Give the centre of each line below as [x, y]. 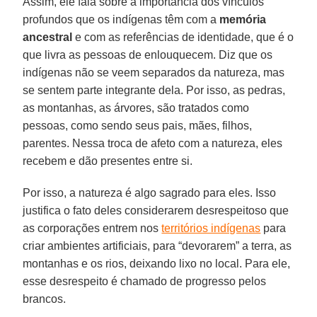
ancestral [48, 37]
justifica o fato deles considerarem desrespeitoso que [156, 210]
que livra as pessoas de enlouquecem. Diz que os [148, 54]
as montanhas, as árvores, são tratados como [136, 108]
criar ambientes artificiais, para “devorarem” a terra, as [157, 246]
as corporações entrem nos [92, 228]
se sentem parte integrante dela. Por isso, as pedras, [154, 90]
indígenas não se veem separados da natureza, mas [154, 72]
